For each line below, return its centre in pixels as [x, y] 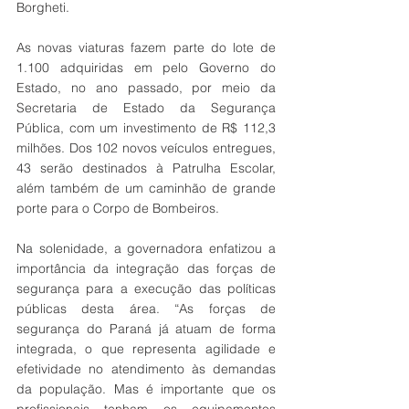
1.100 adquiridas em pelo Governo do [146, 68]
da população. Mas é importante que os [146, 389]
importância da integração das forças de [146, 269]
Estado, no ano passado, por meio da [146, 88]
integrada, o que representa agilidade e [146, 349]
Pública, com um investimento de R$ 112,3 [146, 128]
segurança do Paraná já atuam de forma [146, 329]
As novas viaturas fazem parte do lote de [146, 48]
